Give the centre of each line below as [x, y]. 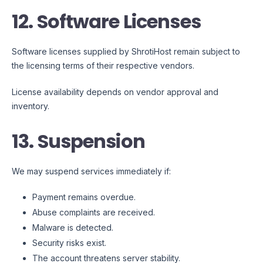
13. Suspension [78, 141]
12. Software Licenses [106, 22]
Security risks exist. [69, 243]
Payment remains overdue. [84, 197]
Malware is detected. [73, 228]
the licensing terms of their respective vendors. [103, 66]
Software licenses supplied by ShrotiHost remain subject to [126, 52]
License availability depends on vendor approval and [115, 92]
